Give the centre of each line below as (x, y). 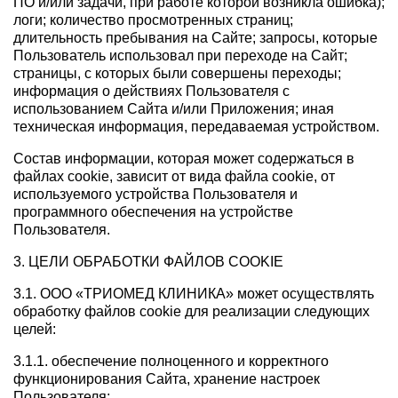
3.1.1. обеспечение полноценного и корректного (171, 362)
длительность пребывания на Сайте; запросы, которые (195, 38)
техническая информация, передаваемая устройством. (196, 127)
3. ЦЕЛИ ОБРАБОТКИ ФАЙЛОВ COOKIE (148, 262)
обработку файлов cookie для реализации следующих (191, 312)
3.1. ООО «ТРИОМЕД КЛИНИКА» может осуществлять (194, 294)
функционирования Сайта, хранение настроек (167, 379)
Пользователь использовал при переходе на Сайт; (180, 56)
